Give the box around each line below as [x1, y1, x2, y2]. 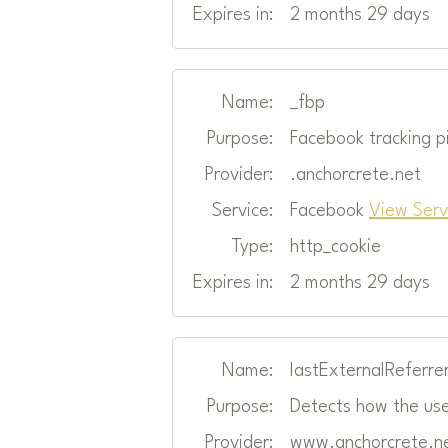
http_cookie [290, 237, 381, 256]
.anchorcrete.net [290, 165, 421, 184]
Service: [212, 201, 274, 220]
